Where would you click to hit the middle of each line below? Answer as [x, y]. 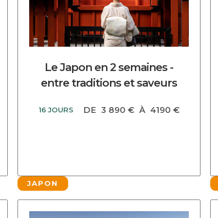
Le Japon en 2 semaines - [109, 67]
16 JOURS [56, 110]
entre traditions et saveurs [109, 83]
